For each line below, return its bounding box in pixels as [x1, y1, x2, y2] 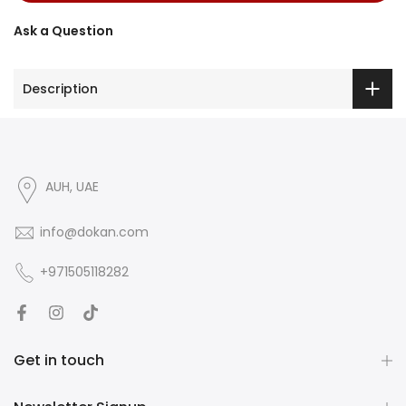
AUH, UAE [45, 178, 99, 197]
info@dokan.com [40, 223, 149, 242]
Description [23, 79, 98, 98]
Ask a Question [14, 22, 113, 41]
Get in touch [14, 350, 104, 372]
